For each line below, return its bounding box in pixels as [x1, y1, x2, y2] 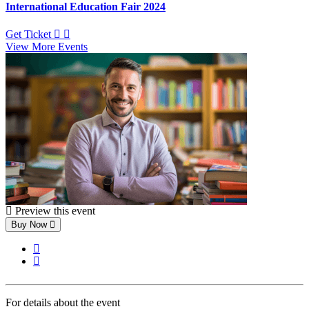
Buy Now [11, 219, 47, 230]
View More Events [6, 40, 88, 52]
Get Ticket [6, 28, 51, 40]
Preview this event [12, 204, 95, 217]
